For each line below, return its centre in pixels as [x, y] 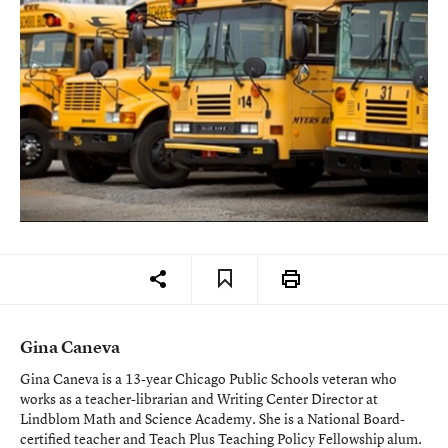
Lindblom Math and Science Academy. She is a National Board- [212, 418]
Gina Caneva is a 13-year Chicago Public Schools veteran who [208, 378]
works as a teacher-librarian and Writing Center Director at [199, 398]
